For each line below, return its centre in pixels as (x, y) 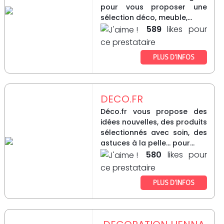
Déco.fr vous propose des (153, 112)
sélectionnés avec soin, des (153, 133)
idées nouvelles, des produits (153, 122)
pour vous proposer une (153, 7)
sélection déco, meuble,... (146, 18)
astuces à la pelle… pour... (147, 143)
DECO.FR (121, 99)
